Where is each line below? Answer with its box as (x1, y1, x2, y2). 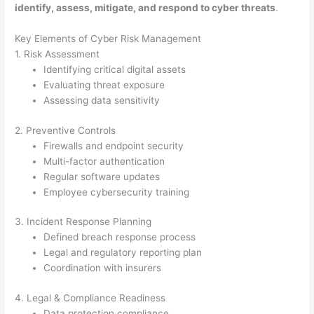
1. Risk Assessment (15, 48, 100, 60)
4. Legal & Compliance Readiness (15, 292, 166, 303)
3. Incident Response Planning (15, 216, 152, 228)
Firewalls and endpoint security (43, 139, 184, 151)
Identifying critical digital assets (43, 64, 186, 76)
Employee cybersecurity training (43, 186, 190, 198)
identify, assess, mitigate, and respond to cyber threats (15, 2, 276, 14)
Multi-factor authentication (43, 155, 165, 167)
